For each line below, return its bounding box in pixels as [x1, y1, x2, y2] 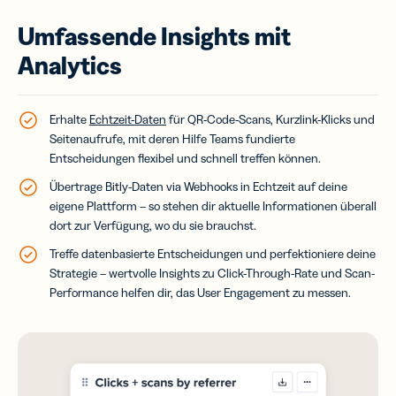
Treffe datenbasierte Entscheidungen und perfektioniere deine [49, 245, 376, 262]
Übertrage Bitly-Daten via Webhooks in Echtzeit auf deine [49, 178, 347, 194]
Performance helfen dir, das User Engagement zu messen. [49, 284, 351, 301]
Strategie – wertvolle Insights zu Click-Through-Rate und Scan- [49, 264, 375, 281]
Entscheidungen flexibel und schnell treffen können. [49, 149, 321, 166]
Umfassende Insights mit [18, 20, 291, 51]
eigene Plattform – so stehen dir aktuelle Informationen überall [49, 197, 377, 214]
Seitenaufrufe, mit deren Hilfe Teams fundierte [49, 130, 295, 147]
